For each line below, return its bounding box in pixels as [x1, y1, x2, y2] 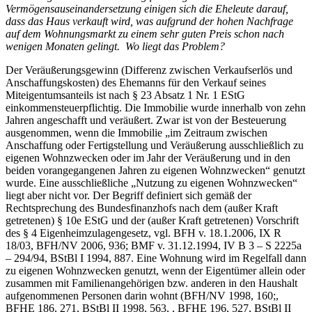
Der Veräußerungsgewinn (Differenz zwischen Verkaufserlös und [6, 64, 292, 77]
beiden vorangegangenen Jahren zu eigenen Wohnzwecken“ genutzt [6, 164, 305, 177]
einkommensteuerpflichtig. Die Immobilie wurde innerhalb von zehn [6, 102, 306, 114]
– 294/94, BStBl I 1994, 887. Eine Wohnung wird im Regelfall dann [6, 252, 306, 265]
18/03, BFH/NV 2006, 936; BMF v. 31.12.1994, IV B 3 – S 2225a [6, 240, 302, 252]
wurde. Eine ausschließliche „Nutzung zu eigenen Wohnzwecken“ [6, 177, 297, 189]
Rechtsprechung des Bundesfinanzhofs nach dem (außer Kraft [6, 202, 278, 214]
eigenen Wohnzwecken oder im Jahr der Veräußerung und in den [6, 152, 290, 164]
